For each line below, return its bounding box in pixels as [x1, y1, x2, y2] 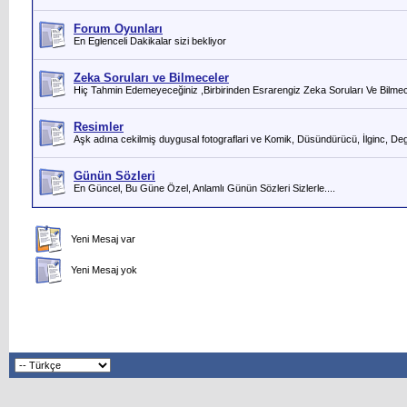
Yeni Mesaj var [65, 233, 135, 244]
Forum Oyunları [74, 22, 163, 35]
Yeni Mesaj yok [65, 264, 137, 275]
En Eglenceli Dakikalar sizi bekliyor [74, 35, 226, 46]
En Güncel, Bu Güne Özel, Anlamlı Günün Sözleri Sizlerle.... [74, 183, 335, 194]
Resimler [74, 120, 124, 134]
